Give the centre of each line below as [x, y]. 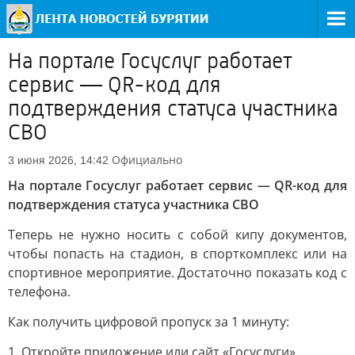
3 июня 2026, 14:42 [58, 160]
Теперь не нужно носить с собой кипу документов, [177, 235]
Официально [147, 160]
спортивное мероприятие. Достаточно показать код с [177, 273]
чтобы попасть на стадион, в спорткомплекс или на [177, 254]
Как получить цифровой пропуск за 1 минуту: [149, 322]
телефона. [39, 292]
